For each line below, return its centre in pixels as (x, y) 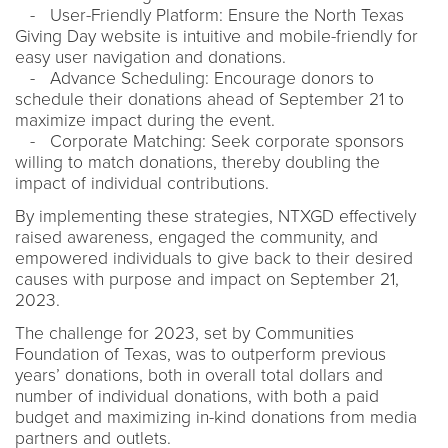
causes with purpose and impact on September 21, (207, 279)
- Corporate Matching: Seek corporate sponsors (209, 141)
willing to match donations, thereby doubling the (197, 162)
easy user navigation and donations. (150, 57)
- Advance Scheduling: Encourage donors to (194, 78)
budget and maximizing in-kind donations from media (216, 417)
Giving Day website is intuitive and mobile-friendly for (216, 36)
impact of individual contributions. (142, 183)
